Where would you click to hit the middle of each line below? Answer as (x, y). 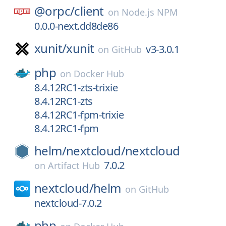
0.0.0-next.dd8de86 (76, 26)
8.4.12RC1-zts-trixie (76, 88)
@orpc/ (54, 11)
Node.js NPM (149, 12)
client (89, 11)
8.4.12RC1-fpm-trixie (79, 115)
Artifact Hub (74, 165)
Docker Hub (99, 74)
